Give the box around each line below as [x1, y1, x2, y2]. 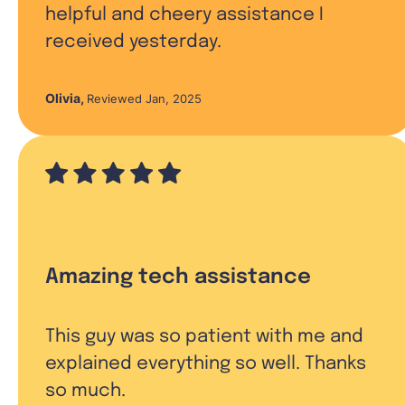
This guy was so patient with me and [45, 326, 363, 346]
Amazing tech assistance [45, 265, 311, 288]
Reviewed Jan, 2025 [87, 90, 202, 106]
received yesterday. [45, 32, 221, 52]
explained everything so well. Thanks [45, 353, 366, 373]
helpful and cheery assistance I [45, 5, 324, 24]
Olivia [45, 89, 80, 106]
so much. [45, 381, 126, 400]
